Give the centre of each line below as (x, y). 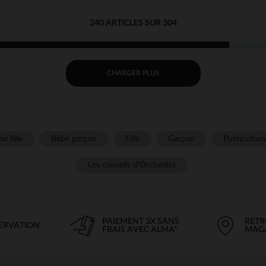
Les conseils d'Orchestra (132, 165)
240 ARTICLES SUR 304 (133, 23)
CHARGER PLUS (133, 73)
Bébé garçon (74, 139)
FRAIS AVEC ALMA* (140, 229)
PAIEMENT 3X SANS (141, 221)
